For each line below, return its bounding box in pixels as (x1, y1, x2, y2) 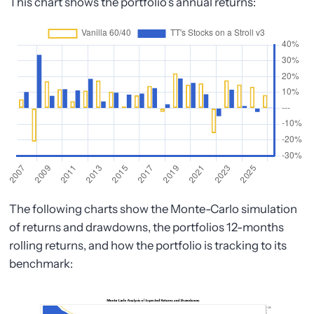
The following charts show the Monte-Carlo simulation (9, 201, 298, 216)
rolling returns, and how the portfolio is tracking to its (9, 238, 287, 252)
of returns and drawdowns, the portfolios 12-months (9, 219, 285, 234)
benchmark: (9, 256, 74, 271)
